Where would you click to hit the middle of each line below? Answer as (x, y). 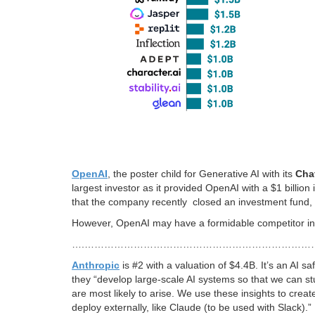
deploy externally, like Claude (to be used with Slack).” (192, 307)
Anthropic (96, 265)
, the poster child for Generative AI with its (201, 173)
